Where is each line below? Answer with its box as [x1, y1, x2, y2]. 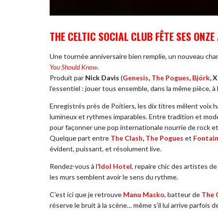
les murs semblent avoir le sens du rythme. [50, 173, 178, 182]
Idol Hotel [99, 162, 132, 171]
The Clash [110, 134, 143, 143]
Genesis [123, 73, 148, 82]
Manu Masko [123, 190, 164, 199]
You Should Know [50, 63, 97, 72]
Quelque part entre [50, 134, 110, 143]
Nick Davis [85, 73, 119, 82]
